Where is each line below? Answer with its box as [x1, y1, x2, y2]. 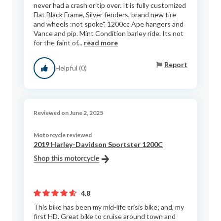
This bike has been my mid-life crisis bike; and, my [34, 202, 184, 211]
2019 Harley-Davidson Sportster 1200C [34, 140, 163, 148]
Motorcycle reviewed [34, 131, 92, 139]
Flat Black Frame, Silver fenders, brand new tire [34, 10, 176, 19]
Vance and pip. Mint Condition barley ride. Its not [34, 29, 184, 37]
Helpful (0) [55, 64, 87, 73]
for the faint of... [34, 38, 84, 47]
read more [84, 38, 118, 47]
